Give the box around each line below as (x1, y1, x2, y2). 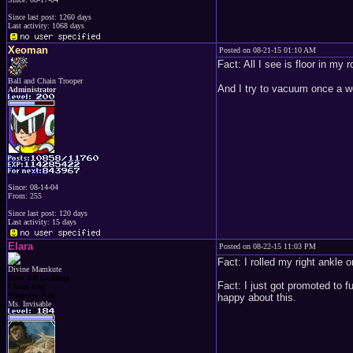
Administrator (8, 85, 56, 94)
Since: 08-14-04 (8, 183, 58, 191)
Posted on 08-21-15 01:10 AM (219, 46, 316, 54)
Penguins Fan (8, 291, 55, 299)
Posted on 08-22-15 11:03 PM (219, 242, 316, 251)
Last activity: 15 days (8, 217, 76, 226)
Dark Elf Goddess (8, 273, 69, 282)
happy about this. (217, 292, 296, 303)
